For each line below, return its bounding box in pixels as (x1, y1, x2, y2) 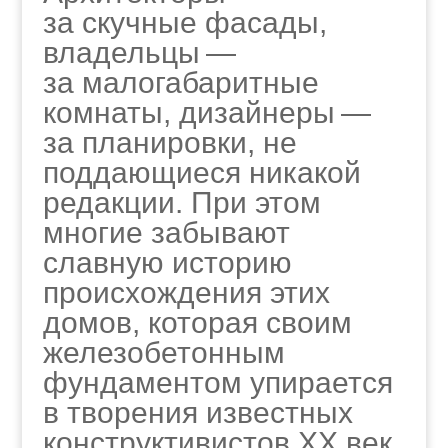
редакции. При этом (42, 186, 321, 219)
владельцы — (42, 36, 236, 69)
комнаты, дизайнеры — (42, 96, 371, 129)
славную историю (42, 246, 292, 279)
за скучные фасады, (42, 6, 327, 39)
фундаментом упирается (42, 366, 393, 399)
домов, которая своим (42, 306, 352, 339)
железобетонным (42, 336, 285, 369)
